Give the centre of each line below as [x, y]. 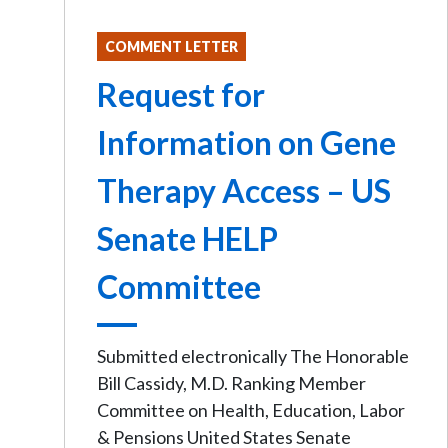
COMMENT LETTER [171, 46]
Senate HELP [187, 238]
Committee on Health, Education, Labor [251, 410]
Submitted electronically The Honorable [253, 356]
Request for [181, 94]
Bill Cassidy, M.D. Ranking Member [231, 383]
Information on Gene [246, 142]
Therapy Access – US [244, 190]
